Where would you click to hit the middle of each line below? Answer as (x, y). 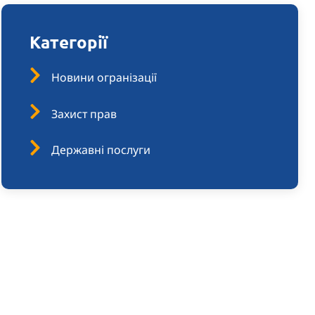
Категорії (69, 42)
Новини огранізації (104, 78)
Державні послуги (101, 150)
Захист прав (84, 114)
